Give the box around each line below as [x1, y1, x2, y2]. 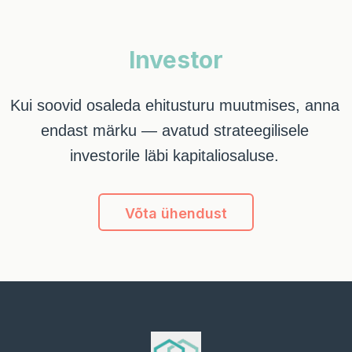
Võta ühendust [125, 205, 227, 222]
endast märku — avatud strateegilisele [40, 122, 309, 140]
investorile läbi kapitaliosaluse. [70, 147, 279, 165]
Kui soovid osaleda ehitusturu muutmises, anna [9, 97, 339, 115]
